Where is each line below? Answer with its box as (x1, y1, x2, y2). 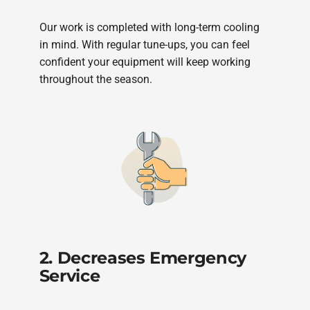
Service (39, 266, 100, 286)
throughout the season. (39, 72, 152, 86)
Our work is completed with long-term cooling (39, 20, 259, 34)
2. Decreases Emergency (39, 248, 246, 268)
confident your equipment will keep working (39, 55, 250, 69)
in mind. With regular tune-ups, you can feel (39, 37, 250, 51)
